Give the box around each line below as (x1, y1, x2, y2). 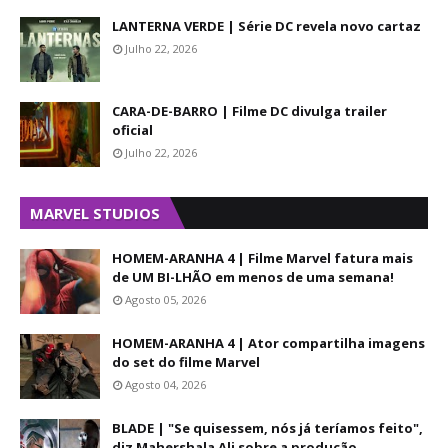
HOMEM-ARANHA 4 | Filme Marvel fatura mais (112, 249, 413, 267)
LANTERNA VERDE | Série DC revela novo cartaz (112, 17, 421, 35)
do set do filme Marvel (112, 353, 260, 371)
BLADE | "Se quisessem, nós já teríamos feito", (112, 419, 423, 437)
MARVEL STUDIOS (30, 203, 160, 223)
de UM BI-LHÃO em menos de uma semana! (112, 268, 394, 286)
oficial (112, 121, 153, 139)
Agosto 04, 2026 (125, 377, 206, 392)
